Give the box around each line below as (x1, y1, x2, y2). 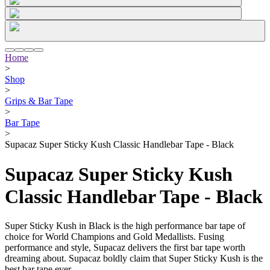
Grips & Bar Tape (5, 96, 73, 107)
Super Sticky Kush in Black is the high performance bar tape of (5, 221, 245, 231)
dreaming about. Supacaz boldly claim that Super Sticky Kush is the (5, 253, 263, 264)
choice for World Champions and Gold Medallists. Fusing (5, 231, 224, 242)
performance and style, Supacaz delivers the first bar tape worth (5, 242, 245, 253)
